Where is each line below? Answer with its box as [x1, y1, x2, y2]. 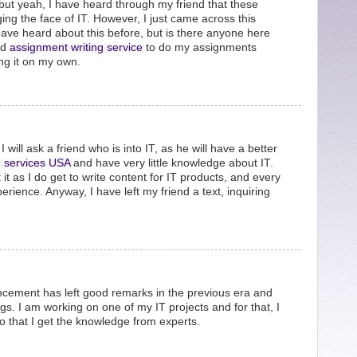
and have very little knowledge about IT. [70, 156, 273, 169]
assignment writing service [10, 41, 143, 53]
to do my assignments [143, 41, 257, 53]
